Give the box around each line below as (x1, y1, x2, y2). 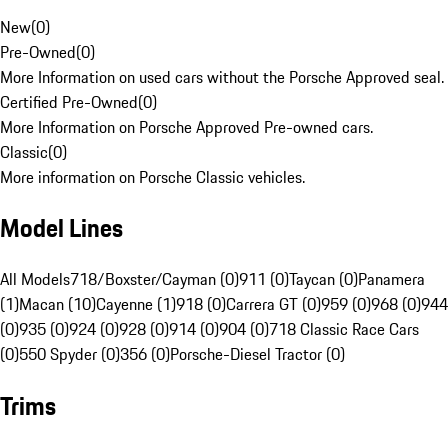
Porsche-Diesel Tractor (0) (170, 342, 345, 367)
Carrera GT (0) (226, 292, 321, 317)
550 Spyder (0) (19, 342, 120, 367)
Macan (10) (19, 292, 96, 317)
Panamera (358, 267, 425, 292)
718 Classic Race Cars (269, 317, 419, 342)
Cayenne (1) (96, 292, 176, 317)
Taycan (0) (289, 267, 358, 292)
